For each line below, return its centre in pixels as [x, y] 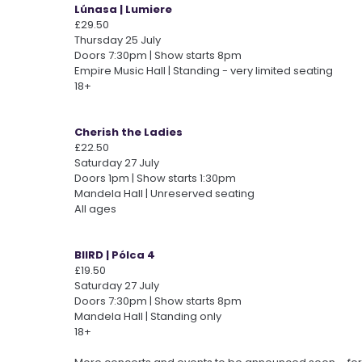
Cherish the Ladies [128, 132]
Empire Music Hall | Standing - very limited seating [204, 70]
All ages [95, 208]
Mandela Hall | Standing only [148, 316]
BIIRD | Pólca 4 [115, 255]
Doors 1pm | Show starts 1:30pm [155, 178]
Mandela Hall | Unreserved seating [164, 193]
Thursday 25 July [119, 40]
